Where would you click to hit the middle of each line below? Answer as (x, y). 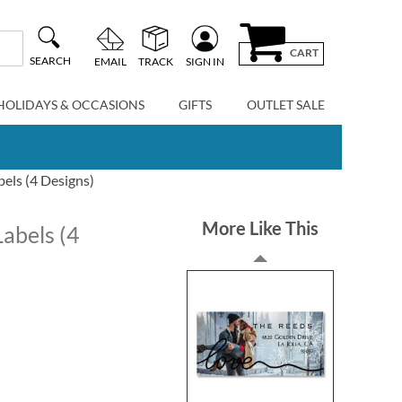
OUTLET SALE (285, 105)
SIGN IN (205, 61)
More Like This (261, 228)
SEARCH (50, 61)
